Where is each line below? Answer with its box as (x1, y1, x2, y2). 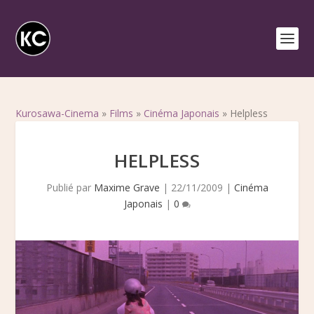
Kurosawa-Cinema (15, 107, 100, 120)
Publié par (46, 181, 94, 194)
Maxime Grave (93, 181, 160, 194)
